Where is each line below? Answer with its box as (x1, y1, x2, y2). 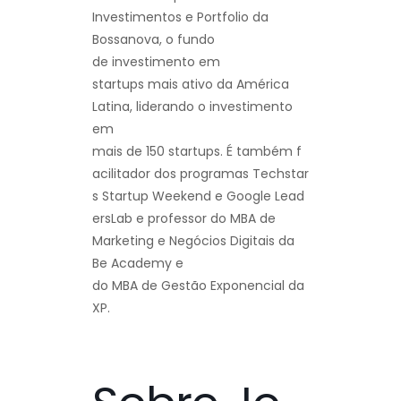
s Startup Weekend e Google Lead (92, 186, 304, 205)
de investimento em (92, 52, 220, 71)
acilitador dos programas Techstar (92, 164, 309, 183)
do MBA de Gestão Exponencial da (92, 276, 308, 294)
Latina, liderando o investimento (92, 97, 293, 115)
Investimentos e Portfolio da (92, 7, 269, 26)
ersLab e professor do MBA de (92, 209, 276, 227)
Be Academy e (92, 253, 183, 272)
